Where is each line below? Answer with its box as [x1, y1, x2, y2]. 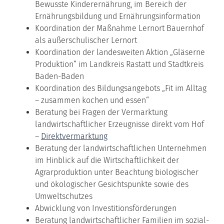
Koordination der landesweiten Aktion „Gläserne [35, 47, 205, 57]
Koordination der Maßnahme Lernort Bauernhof [35, 23, 204, 33]
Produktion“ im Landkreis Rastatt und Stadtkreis [35, 59, 203, 69]
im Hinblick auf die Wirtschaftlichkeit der [35, 155, 179, 165]
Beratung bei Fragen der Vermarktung [35, 107, 167, 117]
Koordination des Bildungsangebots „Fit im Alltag [35, 83, 206, 93]
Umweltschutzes [35, 191, 92, 201]
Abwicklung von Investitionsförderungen [35, 203, 176, 213]
